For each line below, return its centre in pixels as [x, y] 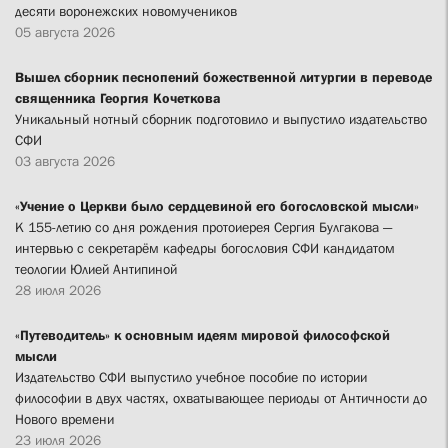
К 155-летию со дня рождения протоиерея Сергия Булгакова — [203, 226]
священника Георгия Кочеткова [118, 97]
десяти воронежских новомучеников [126, 10]
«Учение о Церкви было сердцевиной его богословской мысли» [217, 205]
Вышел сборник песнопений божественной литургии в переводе [223, 76]
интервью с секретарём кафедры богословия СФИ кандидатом [205, 247]
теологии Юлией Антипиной [96, 268]
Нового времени [64, 418]
